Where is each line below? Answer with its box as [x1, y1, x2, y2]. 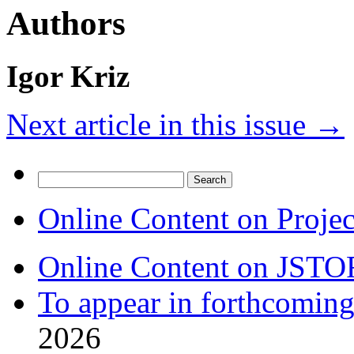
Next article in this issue [6, 107, 314, 142]
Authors [6, 5, 126, 43]
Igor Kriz [6, 59, 130, 94]
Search [37, 171, 71, 185]
